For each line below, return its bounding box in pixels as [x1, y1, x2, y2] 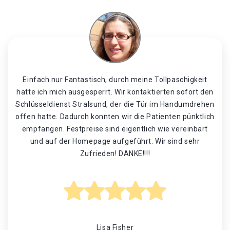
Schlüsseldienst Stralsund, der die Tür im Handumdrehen [15, 100, 215, 108]
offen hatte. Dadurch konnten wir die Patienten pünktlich [15, 112, 215, 121]
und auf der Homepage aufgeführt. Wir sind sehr [30, 137, 200, 145]
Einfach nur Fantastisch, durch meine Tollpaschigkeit [23, 75, 207, 84]
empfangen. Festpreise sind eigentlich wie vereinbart [22, 125, 208, 133]
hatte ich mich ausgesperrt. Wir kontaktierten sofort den [16, 88, 214, 96]
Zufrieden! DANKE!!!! [80, 149, 150, 158]
